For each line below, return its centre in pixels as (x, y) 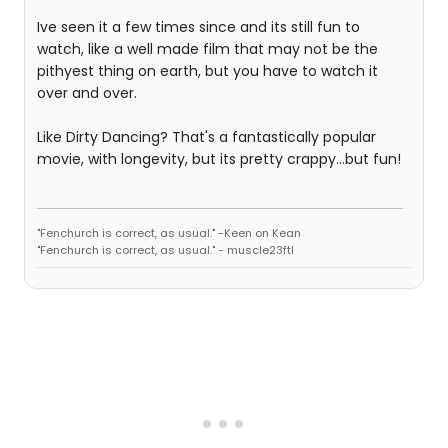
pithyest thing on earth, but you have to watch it (207, 71)
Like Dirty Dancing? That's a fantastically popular (206, 137)
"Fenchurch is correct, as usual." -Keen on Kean (169, 233)
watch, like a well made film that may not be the (207, 49)
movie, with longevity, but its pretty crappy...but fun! (219, 159)
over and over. (87, 93)
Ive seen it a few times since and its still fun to (198, 27)
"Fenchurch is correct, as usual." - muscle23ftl (165, 250)
